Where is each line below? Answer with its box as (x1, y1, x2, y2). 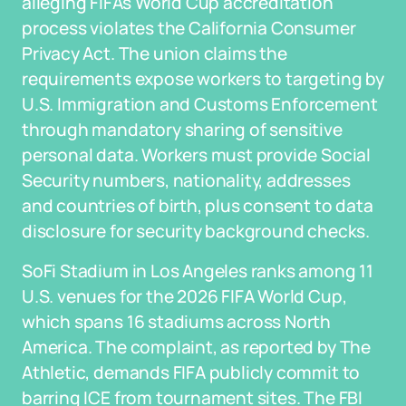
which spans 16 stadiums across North (22, 310, 332, 333)
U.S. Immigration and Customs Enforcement (22, 92, 378, 116)
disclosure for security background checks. (22, 219, 370, 243)
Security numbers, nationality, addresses (22, 169, 351, 192)
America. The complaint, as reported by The (22, 335, 371, 359)
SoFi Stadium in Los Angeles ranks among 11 (22, 259, 373, 283)
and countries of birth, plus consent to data (22, 194, 373, 217)
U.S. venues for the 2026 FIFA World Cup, (22, 285, 347, 308)
